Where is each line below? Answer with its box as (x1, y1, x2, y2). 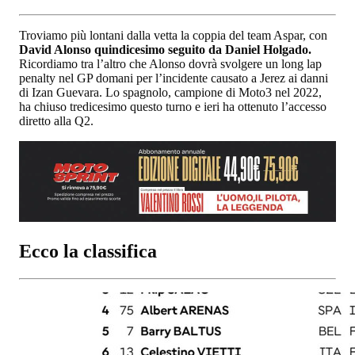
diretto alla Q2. (19, 113, 94, 128)
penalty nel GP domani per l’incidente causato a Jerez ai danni (19, 71, 328, 85)
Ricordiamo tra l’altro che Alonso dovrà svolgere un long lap (19, 56, 322, 71)
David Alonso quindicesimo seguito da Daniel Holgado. (19, 42, 311, 56)
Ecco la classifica (19, 240, 157, 261)
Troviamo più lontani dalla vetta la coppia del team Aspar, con (19, 28, 327, 42)
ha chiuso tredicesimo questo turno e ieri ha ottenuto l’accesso (19, 99, 326, 113)
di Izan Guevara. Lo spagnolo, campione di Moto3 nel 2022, (19, 85, 322, 99)
